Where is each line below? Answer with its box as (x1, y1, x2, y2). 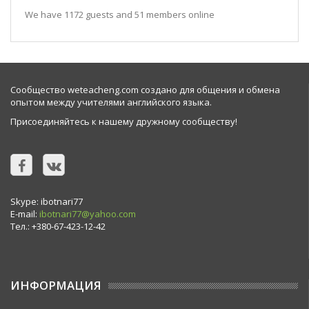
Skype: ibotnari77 (10, 195, 83, 208)
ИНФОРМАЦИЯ (10, 277, 101, 293)
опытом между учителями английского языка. (10, 96, 212, 108)
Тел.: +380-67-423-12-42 (10, 220, 106, 232)
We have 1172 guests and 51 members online (25, 8, 215, 21)
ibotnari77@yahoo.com (39, 208, 136, 220)
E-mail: (10, 208, 39, 220)
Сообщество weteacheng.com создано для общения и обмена (10, 83, 280, 96)
